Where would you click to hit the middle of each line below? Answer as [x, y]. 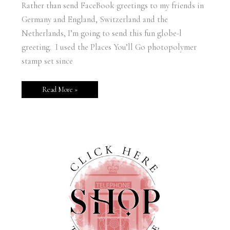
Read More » [60, 89]
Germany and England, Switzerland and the [94, 20]
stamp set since [47, 61]
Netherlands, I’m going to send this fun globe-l [101, 34]
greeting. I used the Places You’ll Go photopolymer [109, 47]
